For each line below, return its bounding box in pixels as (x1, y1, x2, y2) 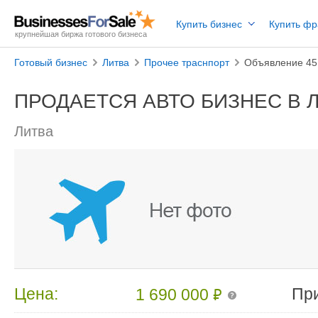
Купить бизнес (176, 18, 242, 30)
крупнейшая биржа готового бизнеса (15, 30, 147, 38)
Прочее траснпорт (144, 57, 229, 68)
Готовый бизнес (14, 57, 87, 68)
